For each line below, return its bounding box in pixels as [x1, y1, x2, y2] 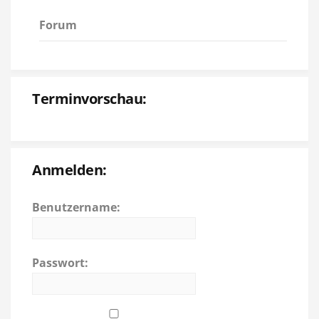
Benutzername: [32, 199, 120, 215]
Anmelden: [32, 159, 107, 179]
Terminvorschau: [32, 88, 147, 108]
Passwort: [32, 254, 88, 271]
